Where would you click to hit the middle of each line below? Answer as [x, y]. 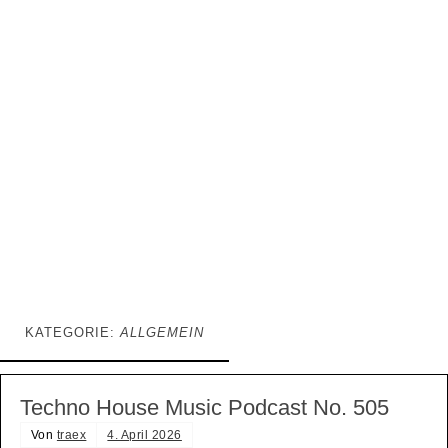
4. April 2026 [144, 435]
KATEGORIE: [72, 332]
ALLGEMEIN [162, 332]
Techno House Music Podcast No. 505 [204, 408]
